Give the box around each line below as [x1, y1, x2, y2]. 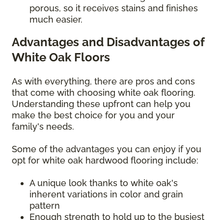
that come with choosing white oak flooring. [12, 87, 195, 98]
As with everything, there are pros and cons [12, 76, 195, 86]
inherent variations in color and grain [29, 189, 183, 199]
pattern [29, 200, 60, 211]
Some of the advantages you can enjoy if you [12, 143, 201, 154]
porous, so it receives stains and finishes [29, 2, 198, 13]
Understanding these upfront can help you [12, 98, 191, 109]
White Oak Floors [12, 50, 110, 64]
